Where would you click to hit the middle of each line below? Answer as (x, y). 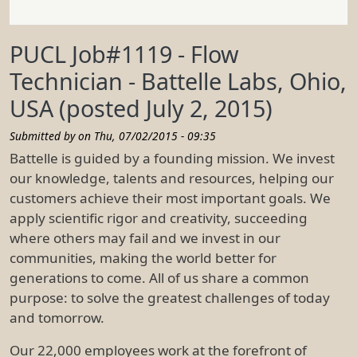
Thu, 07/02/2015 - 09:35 (155, 135)
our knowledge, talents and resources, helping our (172, 178)
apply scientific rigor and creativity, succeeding (159, 218)
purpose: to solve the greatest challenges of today (170, 297)
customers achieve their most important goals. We (170, 198)
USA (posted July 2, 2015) (141, 108)
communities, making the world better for (143, 257)
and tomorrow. (57, 317)
